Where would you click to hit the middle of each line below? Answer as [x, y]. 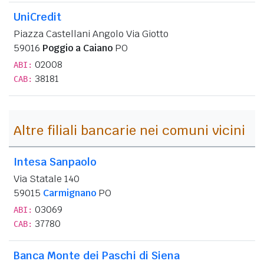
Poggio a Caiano [77, 48]
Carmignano [70, 193]
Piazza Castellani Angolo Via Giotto [91, 34]
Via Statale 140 [47, 179]
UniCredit [37, 16]
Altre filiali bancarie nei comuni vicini [129, 130]
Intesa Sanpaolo [55, 161]
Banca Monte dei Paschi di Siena [97, 255]
